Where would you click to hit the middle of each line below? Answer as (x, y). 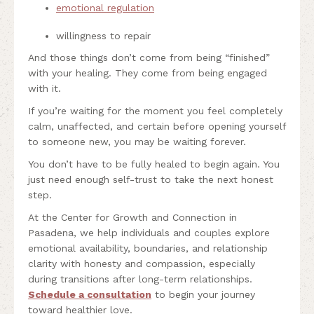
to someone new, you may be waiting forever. (137, 141)
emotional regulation (105, 7)
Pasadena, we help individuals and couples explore (149, 232)
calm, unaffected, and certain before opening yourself (157, 126)
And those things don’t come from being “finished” (149, 57)
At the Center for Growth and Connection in (132, 217)
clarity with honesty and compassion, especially (142, 263)
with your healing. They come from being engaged (148, 73)
